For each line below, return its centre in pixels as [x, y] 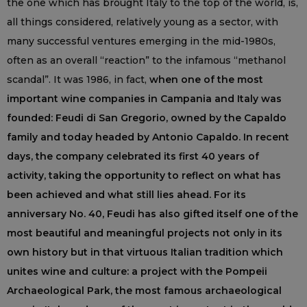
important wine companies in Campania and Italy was [144, 98]
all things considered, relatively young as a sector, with [143, 22]
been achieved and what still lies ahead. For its [126, 194]
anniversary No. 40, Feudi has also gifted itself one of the [152, 213]
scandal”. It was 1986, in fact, [78, 79]
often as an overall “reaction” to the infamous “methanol [146, 60]
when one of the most [206, 79]
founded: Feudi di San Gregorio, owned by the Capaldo [147, 118]
